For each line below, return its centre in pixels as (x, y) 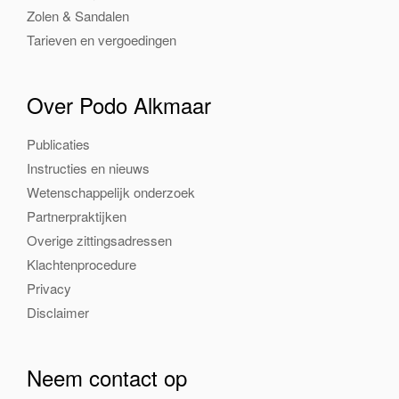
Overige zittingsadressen (99, 240)
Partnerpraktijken (77, 216)
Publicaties (58, 143)
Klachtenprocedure (81, 264)
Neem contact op (107, 377)
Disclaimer (58, 312)
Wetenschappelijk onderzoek (111, 191)
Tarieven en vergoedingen (102, 39)
